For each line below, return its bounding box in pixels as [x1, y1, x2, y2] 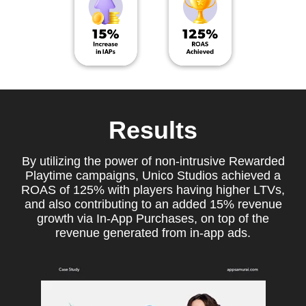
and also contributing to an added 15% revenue [24, 197, 282, 211]
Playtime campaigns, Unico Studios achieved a [25, 168, 281, 182]
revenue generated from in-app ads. [55, 225, 251, 240]
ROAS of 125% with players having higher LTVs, [21, 182, 285, 197]
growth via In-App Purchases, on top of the [37, 211, 269, 225]
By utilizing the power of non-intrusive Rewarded [21, 154, 285, 168]
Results [109, 115, 197, 144]
